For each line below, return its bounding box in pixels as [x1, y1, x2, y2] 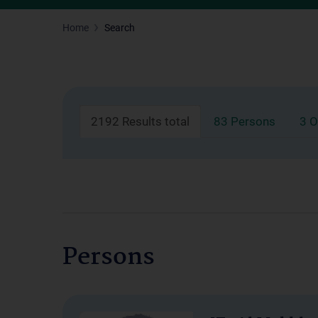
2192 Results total [91, 114, 190, 128]
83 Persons [214, 114, 275, 128]
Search [104, 22, 135, 33]
